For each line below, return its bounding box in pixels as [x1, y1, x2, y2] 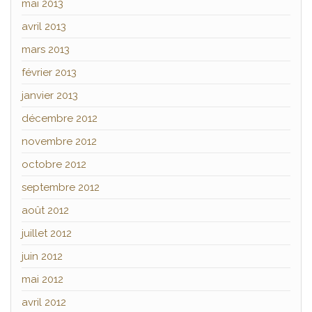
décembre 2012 [22, 112, 97, 125]
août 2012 [22, 204, 69, 217]
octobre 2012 [22, 158, 86, 171]
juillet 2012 [22, 227, 72, 240]
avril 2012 [22, 296, 66, 309]
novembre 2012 [22, 135, 97, 148]
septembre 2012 [22, 181, 100, 194]
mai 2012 [22, 273, 63, 286]
